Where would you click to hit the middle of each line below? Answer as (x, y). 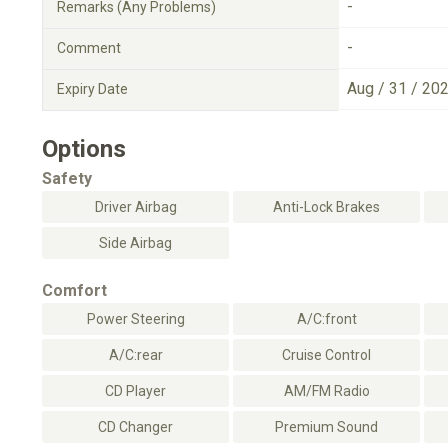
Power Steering (135, 318)
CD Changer (135, 426)
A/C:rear (135, 354)
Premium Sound (326, 426)
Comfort (74, 290)
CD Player (135, 390)
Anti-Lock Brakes (326, 206)
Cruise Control (326, 354)
